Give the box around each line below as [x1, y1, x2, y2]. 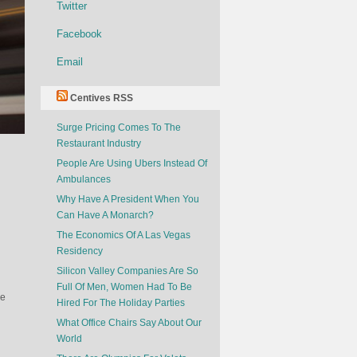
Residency [57, 245, 103, 257]
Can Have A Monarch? [57, 210, 154, 221]
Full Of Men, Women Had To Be [57, 281, 192, 292]
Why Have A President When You [57, 194, 199, 205]
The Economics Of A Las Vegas [57, 229, 190, 241]
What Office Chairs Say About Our [57, 317, 202, 328]
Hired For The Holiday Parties [57, 297, 185, 308]
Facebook [57, 28, 102, 40]
